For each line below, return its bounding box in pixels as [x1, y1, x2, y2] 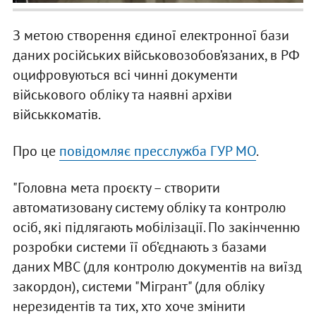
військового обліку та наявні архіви [12, 85, 232, 104]
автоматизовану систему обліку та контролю [12, 198, 286, 217]
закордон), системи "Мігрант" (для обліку [12, 277, 264, 296]
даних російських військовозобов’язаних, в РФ [12, 46, 300, 65]
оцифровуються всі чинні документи [12, 66, 238, 85]
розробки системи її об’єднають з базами [12, 238, 267, 257]
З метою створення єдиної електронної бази [12, 26, 289, 45]
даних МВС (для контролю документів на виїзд [12, 257, 302, 276]
